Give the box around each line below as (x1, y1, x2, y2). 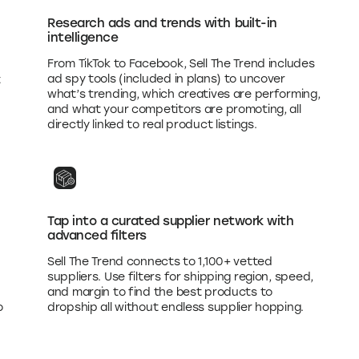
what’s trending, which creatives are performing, (46, 87, 321, 101)
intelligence (46, 29, 119, 45)
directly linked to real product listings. (46, 117, 257, 131)
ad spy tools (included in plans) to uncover (46, 71, 285, 86)
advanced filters (46, 227, 147, 243)
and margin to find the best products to (46, 284, 273, 299)
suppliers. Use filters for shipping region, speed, (46, 269, 313, 284)
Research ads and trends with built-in (46, 14, 277, 30)
